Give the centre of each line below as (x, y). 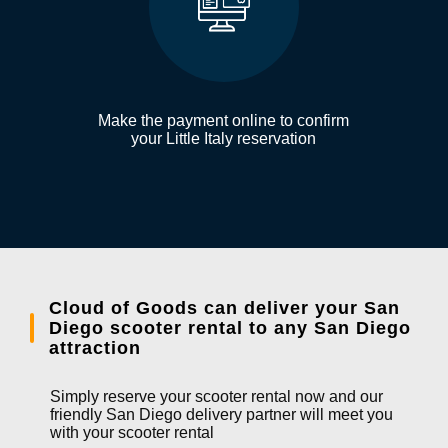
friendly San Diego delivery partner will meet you (221, 414)
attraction (94, 347)
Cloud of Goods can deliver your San (224, 307)
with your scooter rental (132, 432)
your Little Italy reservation (224, 138)
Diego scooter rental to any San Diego (229, 327)
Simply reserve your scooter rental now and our (216, 396)
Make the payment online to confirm (224, 120)
